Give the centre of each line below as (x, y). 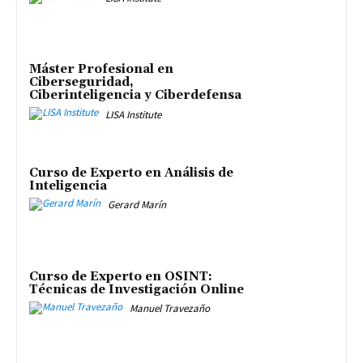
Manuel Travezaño (170, 309)
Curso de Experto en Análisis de (131, 173)
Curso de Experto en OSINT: (121, 276)
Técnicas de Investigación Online (137, 289)
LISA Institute (133, 114)
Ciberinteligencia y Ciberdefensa (135, 96)
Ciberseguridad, (81, 83)
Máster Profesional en (101, 70)
